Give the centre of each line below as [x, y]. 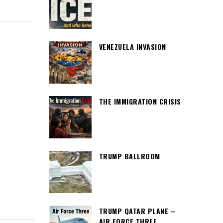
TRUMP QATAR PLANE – [137, 211]
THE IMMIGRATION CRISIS [140, 101]
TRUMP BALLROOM [129, 156]
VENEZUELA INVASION [132, 47]
